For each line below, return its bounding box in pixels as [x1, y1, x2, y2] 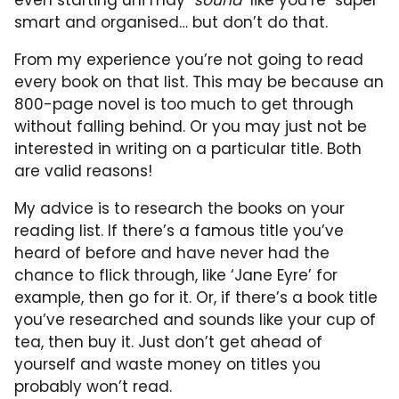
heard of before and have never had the [14, 241, 330, 264]
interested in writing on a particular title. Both [14, 137, 362, 159]
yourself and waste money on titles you [14, 353, 321, 375]
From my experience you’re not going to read [14, 48, 363, 70]
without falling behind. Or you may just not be [14, 115, 367, 137]
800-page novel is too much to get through [14, 93, 354, 115]
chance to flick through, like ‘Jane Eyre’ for [14, 264, 338, 286]
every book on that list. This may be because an [14, 70, 384, 93]
